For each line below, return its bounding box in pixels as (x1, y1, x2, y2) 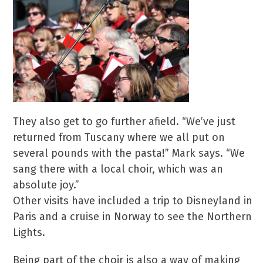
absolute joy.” (13, 178, 80, 191)
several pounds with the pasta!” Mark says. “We (13, 147, 245, 160)
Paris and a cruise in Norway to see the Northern (13, 210, 252, 223)
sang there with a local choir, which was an (13, 163, 224, 176)
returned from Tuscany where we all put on (13, 131, 225, 144)
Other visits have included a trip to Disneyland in (13, 194, 253, 207)
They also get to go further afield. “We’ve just (13, 115, 236, 128)
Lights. (13, 226, 46, 239)
